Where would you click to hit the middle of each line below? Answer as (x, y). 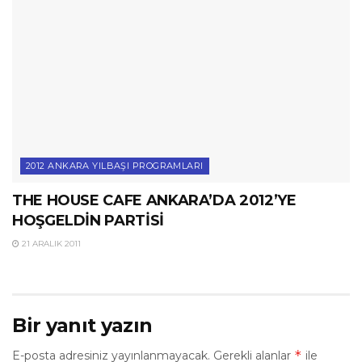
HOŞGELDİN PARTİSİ (88, 220)
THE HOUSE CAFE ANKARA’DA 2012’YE (154, 200)
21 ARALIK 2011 (50, 243)
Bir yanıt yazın (82, 325)
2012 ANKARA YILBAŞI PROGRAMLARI (115, 165)
